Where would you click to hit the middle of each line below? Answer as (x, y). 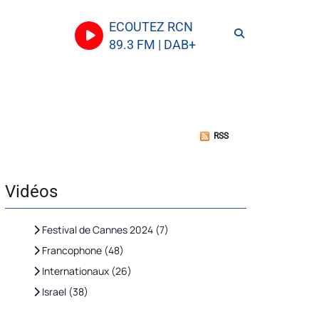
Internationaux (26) (86, 271)
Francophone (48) (82, 250)
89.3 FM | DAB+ (152, 45)
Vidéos (31, 192)
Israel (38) (64, 292)
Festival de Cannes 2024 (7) (104, 230)
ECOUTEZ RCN (151, 27)
